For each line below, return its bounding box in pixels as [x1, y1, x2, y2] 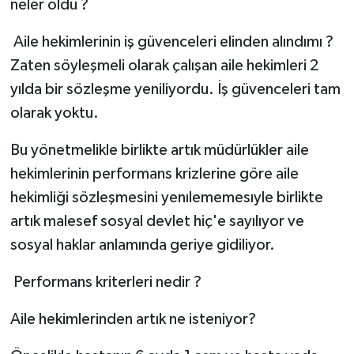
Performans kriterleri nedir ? [9, 273, 205, 290]
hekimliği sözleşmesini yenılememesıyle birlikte [9, 189, 323, 205]
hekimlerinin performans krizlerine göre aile [9, 165, 299, 182]
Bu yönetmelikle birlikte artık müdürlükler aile [9, 141, 309, 158]
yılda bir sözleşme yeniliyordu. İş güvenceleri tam [9, 81, 341, 97]
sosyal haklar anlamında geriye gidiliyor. [9, 236, 278, 253]
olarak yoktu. [9, 104, 99, 121]
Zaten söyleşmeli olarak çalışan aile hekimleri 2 [9, 57, 318, 73]
